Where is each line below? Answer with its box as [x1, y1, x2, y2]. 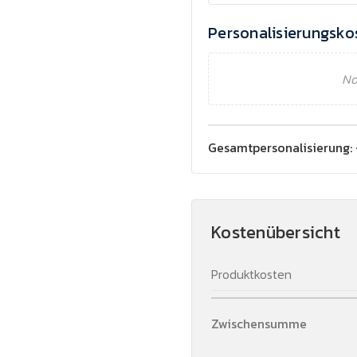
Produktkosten [211, 265, 292, 284]
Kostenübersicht [211, 219, 340, 245]
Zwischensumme [211, 314, 307, 333]
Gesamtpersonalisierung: [208, 138, 352, 157]
